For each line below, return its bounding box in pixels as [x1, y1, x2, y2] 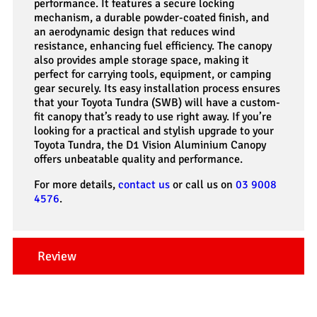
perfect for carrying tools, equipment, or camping [34, 67, 271, 81]
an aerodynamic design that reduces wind [34, 24, 235, 39]
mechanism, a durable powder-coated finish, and [34, 10, 269, 25]
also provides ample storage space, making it [34, 52, 249, 67]
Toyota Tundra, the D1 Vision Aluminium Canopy [34, 137, 266, 152]
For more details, [34, 177, 118, 192]
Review [38, 248, 76, 264]
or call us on [170, 177, 236, 192]
